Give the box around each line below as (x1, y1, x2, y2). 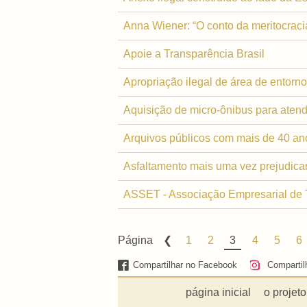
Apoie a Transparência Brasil (123, 47, 265, 60)
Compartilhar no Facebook (133, 260, 238, 271)
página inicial (186, 286, 251, 298)
